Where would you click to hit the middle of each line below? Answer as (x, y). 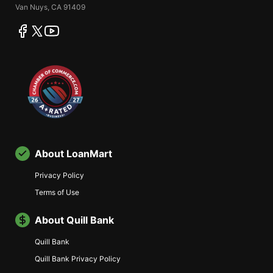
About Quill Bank (74, 220)
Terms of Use (57, 193)
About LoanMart (73, 154)
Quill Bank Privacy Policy (78, 259)
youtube (73, 29)
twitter (55, 29)
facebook (45, 29)
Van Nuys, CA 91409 (50, 7)
